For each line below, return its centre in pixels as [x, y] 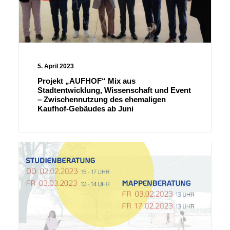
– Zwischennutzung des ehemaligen [102, 100]
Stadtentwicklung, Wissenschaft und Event [114, 90]
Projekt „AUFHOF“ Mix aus [87, 81]
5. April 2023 [56, 66]
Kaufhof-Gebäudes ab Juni [85, 109]
